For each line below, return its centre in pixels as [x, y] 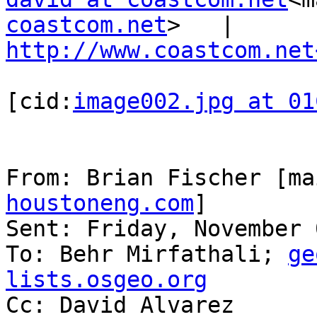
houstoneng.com [100, 203]
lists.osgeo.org [106, 280]
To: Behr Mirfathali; [147, 254]
